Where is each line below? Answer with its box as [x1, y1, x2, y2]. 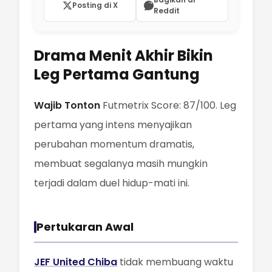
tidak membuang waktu [117, 255, 233, 269]
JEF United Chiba [34, 255, 117, 269]
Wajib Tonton [34, 98, 100, 112]
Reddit [153, 5, 180, 16]
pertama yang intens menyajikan [34, 118, 192, 132]
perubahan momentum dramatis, [34, 137, 194, 151]
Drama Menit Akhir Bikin [34, 46, 213, 66]
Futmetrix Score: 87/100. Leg [100, 98, 236, 112]
